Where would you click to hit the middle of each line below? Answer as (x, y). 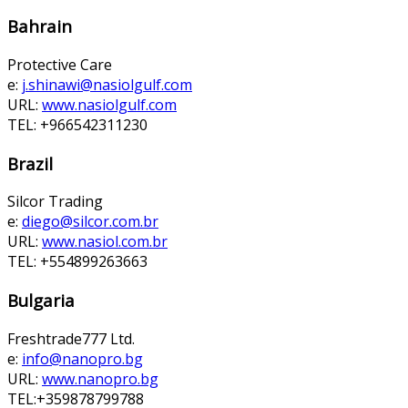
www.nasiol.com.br (105, 242)
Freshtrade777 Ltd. (71, 338)
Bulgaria (41, 300)
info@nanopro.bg (82, 358)
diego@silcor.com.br (90, 222)
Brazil (30, 163)
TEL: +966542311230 (77, 124)
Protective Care (60, 64)
